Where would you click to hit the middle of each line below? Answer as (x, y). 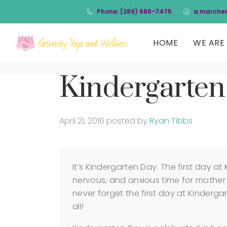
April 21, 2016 (82, 121)
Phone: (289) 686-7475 (134, 11)
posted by (128, 121)
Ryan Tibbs (171, 121)
